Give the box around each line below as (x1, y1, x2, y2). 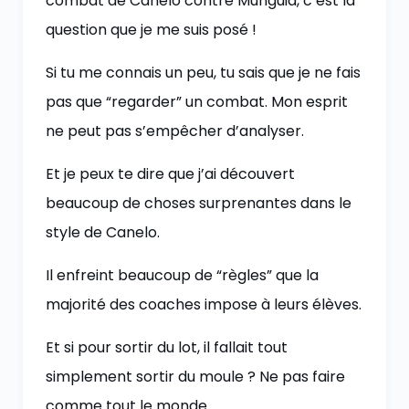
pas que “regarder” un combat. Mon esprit (46, 91, 348, 112)
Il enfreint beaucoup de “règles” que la (46, 265, 319, 286)
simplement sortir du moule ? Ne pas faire (46, 366, 345, 387)
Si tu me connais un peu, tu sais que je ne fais (46, 62, 361, 83)
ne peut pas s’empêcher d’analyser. (46, 121, 304, 142)
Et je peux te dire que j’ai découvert (46, 163, 295, 184)
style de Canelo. (46, 222, 160, 243)
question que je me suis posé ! (46, 19, 257, 40)
